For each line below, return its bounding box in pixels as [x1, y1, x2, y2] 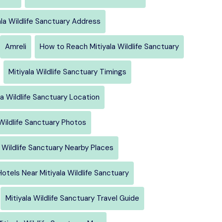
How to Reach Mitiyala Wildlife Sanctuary [40, 41, 179, 52]
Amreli [5, 41, 26, 52]
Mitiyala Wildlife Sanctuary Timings [8, 66, 126, 77]
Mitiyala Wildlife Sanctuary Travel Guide [5, 193, 139, 203]
